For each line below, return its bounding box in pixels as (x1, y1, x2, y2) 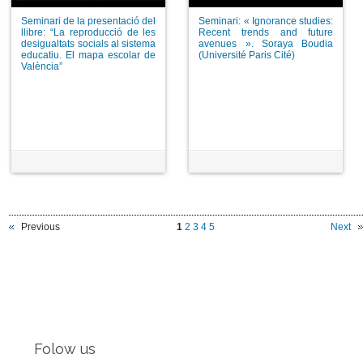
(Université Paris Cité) (199, 49, 296, 61)
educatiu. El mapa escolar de (21, 49, 156, 61)
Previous (21, 221, 61, 233)
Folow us (34, 340, 96, 358)
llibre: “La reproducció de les (21, 26, 156, 38)
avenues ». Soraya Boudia (199, 37, 334, 49)
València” (21, 60, 63, 72)
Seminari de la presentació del (21, 15, 156, 27)
